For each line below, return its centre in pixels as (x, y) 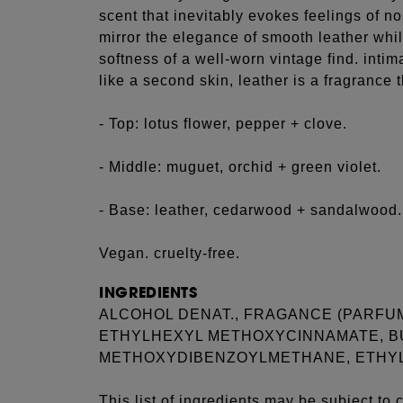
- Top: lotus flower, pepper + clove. (224, 124)
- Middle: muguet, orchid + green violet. (241, 167)
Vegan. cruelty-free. (170, 253)
